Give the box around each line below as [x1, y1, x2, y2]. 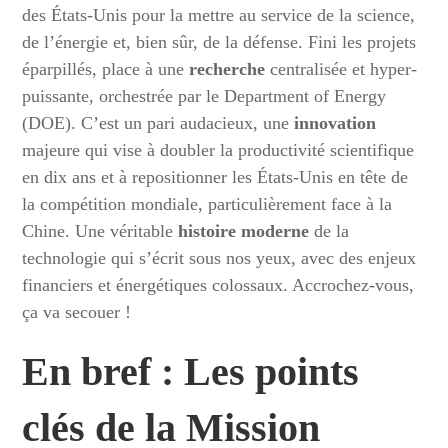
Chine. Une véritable [22, 221, 179, 241]
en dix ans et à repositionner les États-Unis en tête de [22, 167, 409, 187]
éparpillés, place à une [22, 59, 190, 79]
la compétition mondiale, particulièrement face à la [22, 194, 393, 214]
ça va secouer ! [22, 302, 132, 322]
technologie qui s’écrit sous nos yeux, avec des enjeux [22, 248, 417, 268]
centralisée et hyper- [265, 59, 418, 79]
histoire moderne [178, 221, 310, 241]
